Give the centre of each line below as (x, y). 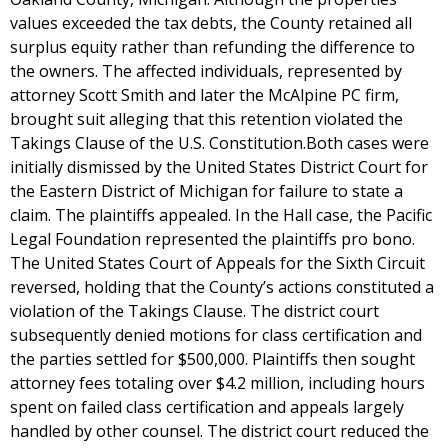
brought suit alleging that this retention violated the (206, 119)
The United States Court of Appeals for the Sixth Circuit (217, 263)
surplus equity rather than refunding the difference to (212, 47)
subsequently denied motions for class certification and (216, 335)
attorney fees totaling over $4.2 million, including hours (217, 383)
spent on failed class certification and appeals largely (207, 407)
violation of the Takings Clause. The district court (194, 311)
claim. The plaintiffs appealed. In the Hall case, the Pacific (221, 215)
